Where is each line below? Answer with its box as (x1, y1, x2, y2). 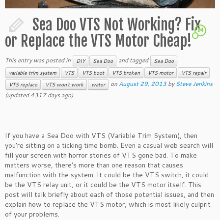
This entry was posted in (5, 55, 72, 64)
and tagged (117, 55, 150, 64)
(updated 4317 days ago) (5, 91, 73, 99)
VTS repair (181, 69, 206, 76)
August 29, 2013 (119, 79, 166, 88)
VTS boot (82, 69, 104, 76)
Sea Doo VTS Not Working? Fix (32, 15, 201, 34)
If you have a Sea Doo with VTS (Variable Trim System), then (5, 131, 197, 140)
